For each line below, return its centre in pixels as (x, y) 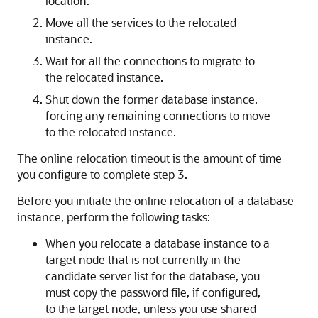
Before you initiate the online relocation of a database (155, 201)
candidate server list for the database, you (153, 276)
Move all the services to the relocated (141, 22)
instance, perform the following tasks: (114, 217)
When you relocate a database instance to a (158, 243)
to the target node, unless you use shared (151, 308)
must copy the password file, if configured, (153, 292)
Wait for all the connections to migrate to (150, 61)
